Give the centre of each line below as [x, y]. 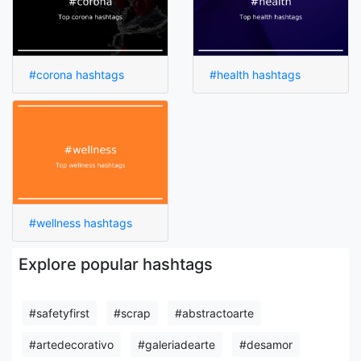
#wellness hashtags [81, 223]
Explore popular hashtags [116, 264]
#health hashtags [255, 75]
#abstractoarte [214, 313]
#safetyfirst [59, 313]
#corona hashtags [77, 75]
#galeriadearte [176, 344]
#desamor [266, 344]
